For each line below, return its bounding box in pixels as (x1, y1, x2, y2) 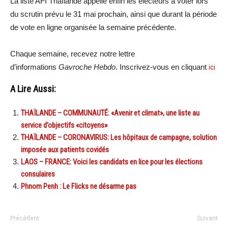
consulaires (21, 169, 55, 179)
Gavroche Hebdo (59, 62, 116, 71)
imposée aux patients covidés (21, 145, 109, 154)
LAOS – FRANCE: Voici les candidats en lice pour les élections (21, 157, 203, 166)
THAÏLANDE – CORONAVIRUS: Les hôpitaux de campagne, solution (21, 132, 217, 142)
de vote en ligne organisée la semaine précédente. (10, 22, 176, 32)
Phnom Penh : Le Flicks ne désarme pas (21, 181, 136, 191)
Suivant (197, 214, 218, 222)
